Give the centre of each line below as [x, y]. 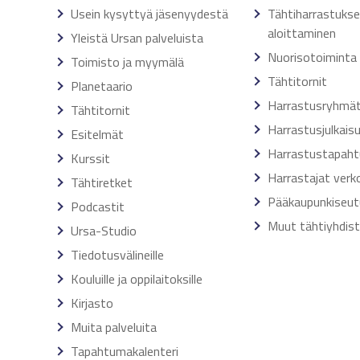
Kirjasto [92, 303]
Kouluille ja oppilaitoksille [137, 279]
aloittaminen [301, 33]
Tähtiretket [102, 182]
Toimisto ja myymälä [127, 62]
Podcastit [98, 207]
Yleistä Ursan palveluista [137, 38]
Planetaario [102, 86]
